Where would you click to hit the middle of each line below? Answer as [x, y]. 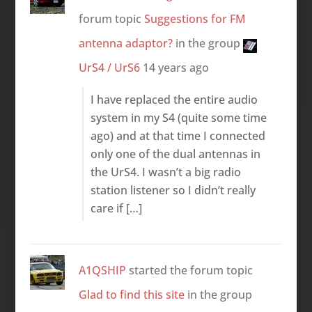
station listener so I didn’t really [173, 190]
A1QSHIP [102, 270]
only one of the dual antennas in [175, 154]
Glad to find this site [131, 294]
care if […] [116, 208]
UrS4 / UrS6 [109, 67]
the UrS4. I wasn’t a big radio [165, 172]
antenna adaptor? [125, 43]
